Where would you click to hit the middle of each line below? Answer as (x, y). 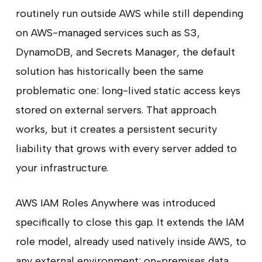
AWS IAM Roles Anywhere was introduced (115, 203)
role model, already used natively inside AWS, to (131, 241)
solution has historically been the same (109, 71)
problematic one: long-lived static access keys (128, 90)
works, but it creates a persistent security (116, 129)
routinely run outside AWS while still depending (129, 13)
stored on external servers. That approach (116, 110)
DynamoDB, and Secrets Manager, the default (125, 52)
